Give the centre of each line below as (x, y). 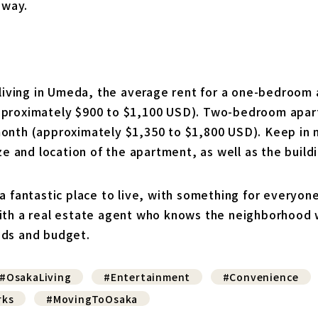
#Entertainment (147, 276)
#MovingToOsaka (92, 298)
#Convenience (261, 276)
